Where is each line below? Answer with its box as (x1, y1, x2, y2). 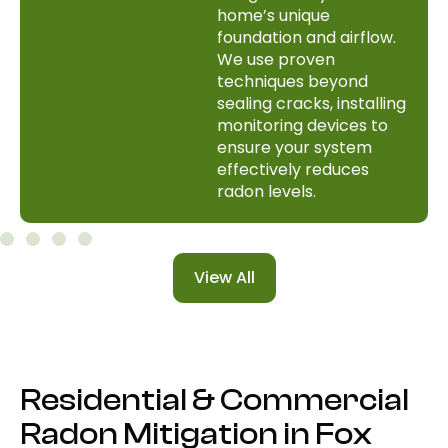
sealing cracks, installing (217, 92, 407, 115)
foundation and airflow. (217, 26, 397, 49)
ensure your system (217, 136, 373, 159)
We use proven (217, 48, 336, 71)
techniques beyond (217, 70, 369, 93)
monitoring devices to (217, 114, 389, 137)
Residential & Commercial (20, 382, 409, 418)
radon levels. (217, 180, 317, 203)
